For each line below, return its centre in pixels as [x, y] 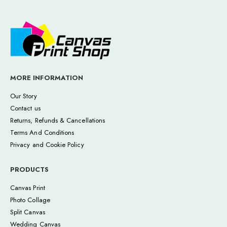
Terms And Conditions [42, 133]
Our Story [24, 96]
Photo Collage [30, 200]
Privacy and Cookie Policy [47, 145]
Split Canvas [28, 212]
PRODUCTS [30, 169]
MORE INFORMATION [47, 78]
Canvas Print [28, 188]
